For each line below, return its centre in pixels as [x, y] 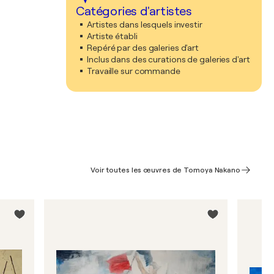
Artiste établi [112, 36]
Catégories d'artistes [134, 11]
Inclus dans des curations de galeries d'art [168, 59]
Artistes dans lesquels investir [145, 24]
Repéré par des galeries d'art [143, 48]
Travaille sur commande [134, 71]
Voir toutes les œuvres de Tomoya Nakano [165, 170]
